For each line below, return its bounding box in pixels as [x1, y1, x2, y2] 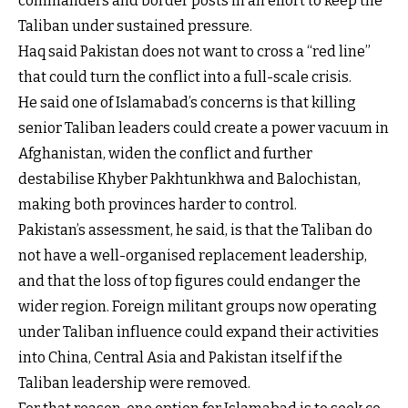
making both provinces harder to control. [18, 195, 297, 213]
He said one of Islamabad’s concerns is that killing [18, 93, 356, 111]
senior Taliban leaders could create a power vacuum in [18, 118, 389, 137]
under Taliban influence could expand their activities [18, 322, 379, 341]
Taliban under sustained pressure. [18, 16, 252, 35]
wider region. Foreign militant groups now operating [18, 297, 377, 315]
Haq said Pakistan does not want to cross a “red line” [18, 42, 371, 60]
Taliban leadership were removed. [18, 373, 250, 392]
